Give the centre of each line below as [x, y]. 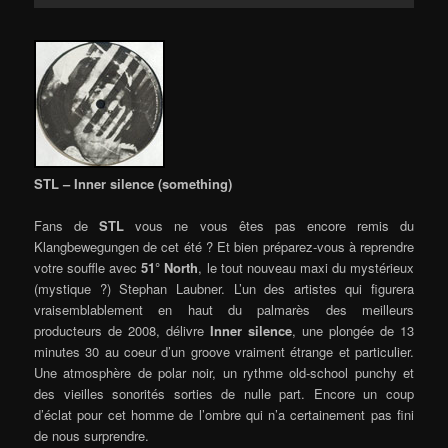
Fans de [67, 225]
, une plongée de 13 [353, 330]
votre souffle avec [88, 267]
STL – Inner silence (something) [133, 183]
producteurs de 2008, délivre [119, 330]
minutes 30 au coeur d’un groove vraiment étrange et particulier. [224, 351]
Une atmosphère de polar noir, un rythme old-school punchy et [224, 372]
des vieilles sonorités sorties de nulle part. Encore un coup [224, 393]
